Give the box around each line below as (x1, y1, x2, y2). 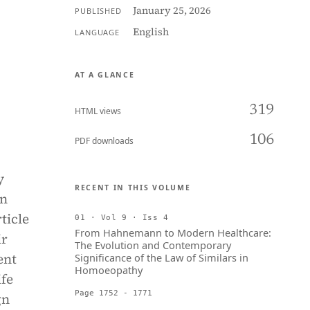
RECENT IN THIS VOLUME (75, 183, 191, 192)
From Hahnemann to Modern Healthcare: (75, 226, 271, 239)
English (132, 25, 169, 39)
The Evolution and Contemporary (75, 238, 231, 252)
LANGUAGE (75, 27, 120, 37)
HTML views (75, 105, 121, 117)
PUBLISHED (75, 6, 122, 16)
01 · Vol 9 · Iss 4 (75, 213, 169, 221)
